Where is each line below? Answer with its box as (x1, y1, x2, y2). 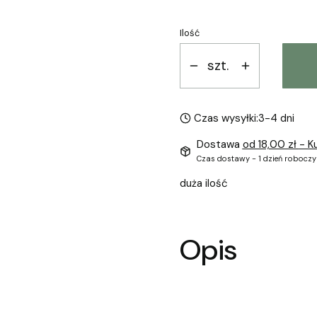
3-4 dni (258, 111, 294, 125)
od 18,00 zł (242, 137, 299, 151)
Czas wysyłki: (193, 111, 258, 125)
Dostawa (196, 137, 243, 151)
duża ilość (180, 176, 228, 190)
